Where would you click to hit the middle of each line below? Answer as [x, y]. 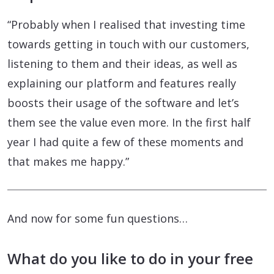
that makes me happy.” [68, 161]
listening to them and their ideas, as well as [122, 63]
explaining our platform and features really [122, 83]
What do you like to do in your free [130, 258]
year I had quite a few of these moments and [125, 142]
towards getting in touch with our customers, [128, 44]
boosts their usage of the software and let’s [123, 102]
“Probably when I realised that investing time [126, 24]
